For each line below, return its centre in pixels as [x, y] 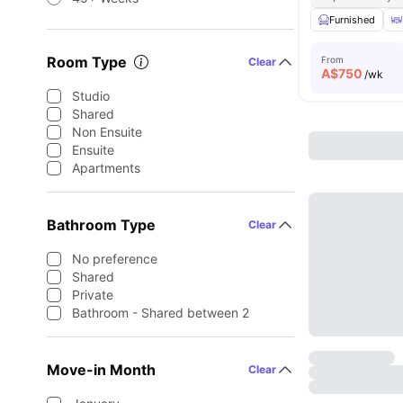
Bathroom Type [101, 225]
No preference [115, 259]
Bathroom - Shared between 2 [161, 313]
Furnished [353, 20]
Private [93, 295]
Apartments [106, 168]
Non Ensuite [107, 132]
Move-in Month [101, 370]
